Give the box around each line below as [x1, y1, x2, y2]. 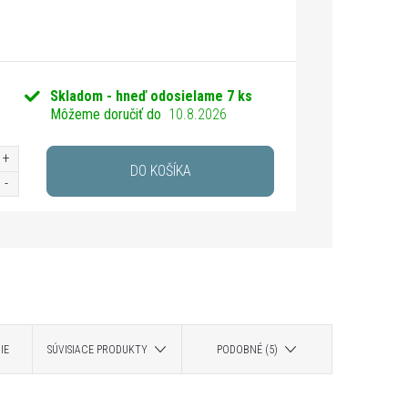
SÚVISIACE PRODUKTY [47, 343, 148, 356]
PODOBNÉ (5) [217, 343, 279, 356]
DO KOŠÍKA [129, 162, 191, 179]
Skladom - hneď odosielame [50, 87, 228, 105]
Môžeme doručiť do [50, 106, 162, 123]
